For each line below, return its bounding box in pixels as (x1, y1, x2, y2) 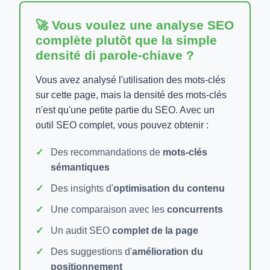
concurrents (167, 204, 223, 215)
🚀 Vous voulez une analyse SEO (36, 17, 234, 32)
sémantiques (51, 162, 110, 172)
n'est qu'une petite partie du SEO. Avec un (36, 104, 215, 115)
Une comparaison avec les (51, 204, 167, 215)
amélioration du (132, 246, 203, 257)
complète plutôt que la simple (36, 33, 217, 47)
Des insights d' (51, 183, 113, 193)
